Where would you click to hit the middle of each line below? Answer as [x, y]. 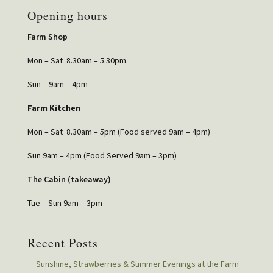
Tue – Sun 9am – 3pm [65, 203]
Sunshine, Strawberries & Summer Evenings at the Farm [137, 264]
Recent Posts [62, 243]
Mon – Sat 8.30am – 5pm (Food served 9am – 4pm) [119, 131]
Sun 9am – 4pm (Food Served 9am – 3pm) [102, 155]
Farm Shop [47, 36]
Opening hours [67, 15]
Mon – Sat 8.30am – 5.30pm [76, 60]
